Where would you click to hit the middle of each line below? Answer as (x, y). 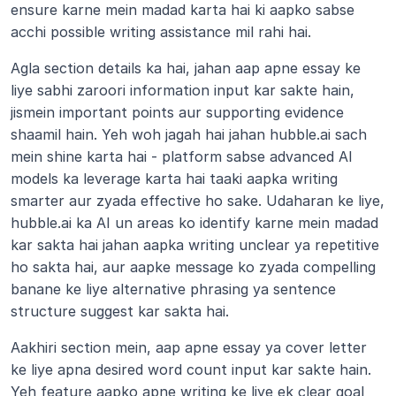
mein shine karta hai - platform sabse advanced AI (182, 156)
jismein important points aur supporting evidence (177, 112)
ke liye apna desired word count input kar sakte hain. (191, 369)
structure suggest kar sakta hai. (120, 311)
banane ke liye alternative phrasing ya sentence (173, 289)
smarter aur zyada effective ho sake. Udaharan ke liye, (198, 201)
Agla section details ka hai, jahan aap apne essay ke (186, 68)
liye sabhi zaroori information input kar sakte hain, (183, 90)
